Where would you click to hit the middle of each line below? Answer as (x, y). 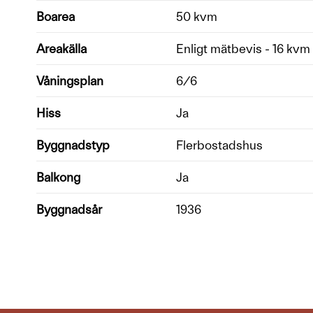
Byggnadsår (69, 209)
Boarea (56, 16)
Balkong (58, 177)
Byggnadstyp (73, 145)
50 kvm (197, 16)
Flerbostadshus (219, 145)
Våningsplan (70, 80)
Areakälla (61, 48)
